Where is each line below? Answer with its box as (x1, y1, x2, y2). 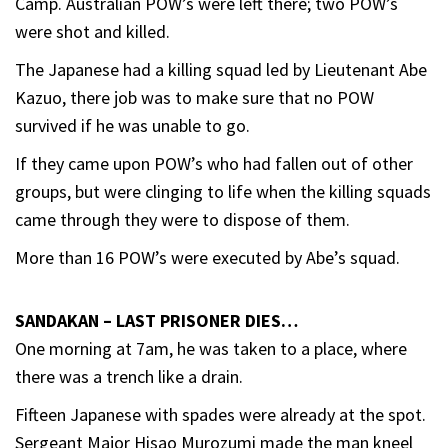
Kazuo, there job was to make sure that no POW (15, 85, 374, 109)
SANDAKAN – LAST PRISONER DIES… (15, 308, 298, 332)
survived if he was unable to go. (15, 113, 250, 137)
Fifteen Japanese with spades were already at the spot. (15, 402, 426, 426)
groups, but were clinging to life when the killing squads (15, 179, 431, 203)
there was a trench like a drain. (15, 364, 243, 388)
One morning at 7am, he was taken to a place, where (15, 336, 407, 360)
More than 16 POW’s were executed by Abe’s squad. (15, 245, 400, 269)
